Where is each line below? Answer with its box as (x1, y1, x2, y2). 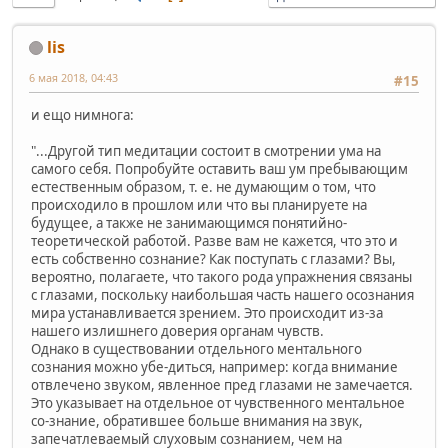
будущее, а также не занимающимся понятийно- (31, 213, 347, 232)
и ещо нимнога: (31, 105, 134, 124)
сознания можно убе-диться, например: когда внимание (31, 357, 398, 376)
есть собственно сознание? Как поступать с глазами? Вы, (31, 249, 396, 268)
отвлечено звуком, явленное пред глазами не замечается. (31, 375, 413, 394)
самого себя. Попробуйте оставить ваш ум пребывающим (31, 159, 408, 178)
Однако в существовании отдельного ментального (31, 339, 362, 358)
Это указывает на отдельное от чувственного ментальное (31, 393, 405, 412)
